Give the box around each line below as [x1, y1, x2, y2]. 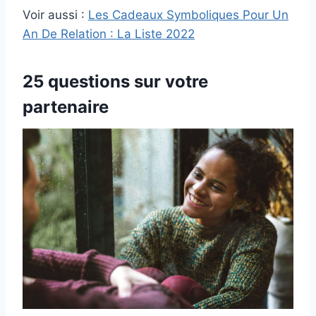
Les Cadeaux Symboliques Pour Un [88, 8, 288, 23]
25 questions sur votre [23, 71, 208, 92]
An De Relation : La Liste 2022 [23, 27, 195, 42]
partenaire [23, 97, 109, 118]
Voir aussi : [23, 8, 88, 23]
